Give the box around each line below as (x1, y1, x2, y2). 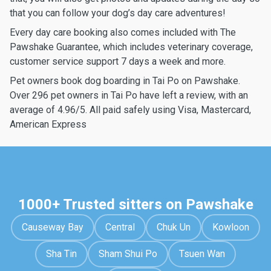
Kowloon (212, 221, 249, 233)
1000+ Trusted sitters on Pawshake (18, 196, 253, 213)
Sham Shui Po (99, 248, 157, 260)
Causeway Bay (22, 221, 83, 233)
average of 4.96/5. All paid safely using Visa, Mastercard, (10, 104, 251, 116)
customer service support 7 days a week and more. (10, 56, 226, 67)
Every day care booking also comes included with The (10, 27, 236, 38)
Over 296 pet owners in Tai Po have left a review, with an (10, 90, 248, 101)
